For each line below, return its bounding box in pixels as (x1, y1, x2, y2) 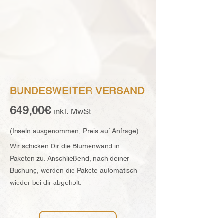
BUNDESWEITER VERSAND (10, 85, 145, 97)
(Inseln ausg (10, 127, 48, 135)
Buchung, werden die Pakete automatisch (10, 166, 137, 174)
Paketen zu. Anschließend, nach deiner (10, 154, 129, 162)
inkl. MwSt (54, 107, 91, 116)
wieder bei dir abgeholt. (10, 179, 82, 186)
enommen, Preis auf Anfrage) (48, 127, 139, 135)
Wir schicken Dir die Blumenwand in (10, 142, 120, 150)
